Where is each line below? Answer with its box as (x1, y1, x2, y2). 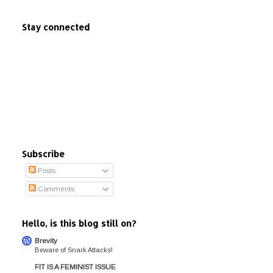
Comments (35, 185, 74, 193)
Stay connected (22, 22, 90, 33)
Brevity (35, 236, 57, 244)
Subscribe (22, 149, 65, 160)
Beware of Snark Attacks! (35, 246, 113, 253)
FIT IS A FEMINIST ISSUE (35, 262, 116, 271)
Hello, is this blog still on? (22, 218, 136, 229)
